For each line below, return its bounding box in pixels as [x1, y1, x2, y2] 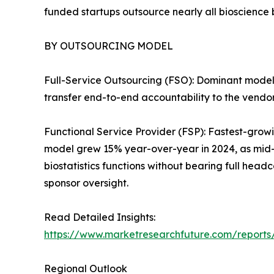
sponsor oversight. [44, 176, 128, 189]
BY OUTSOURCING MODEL [44, 39, 173, 52]
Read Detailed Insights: [44, 210, 155, 223]
